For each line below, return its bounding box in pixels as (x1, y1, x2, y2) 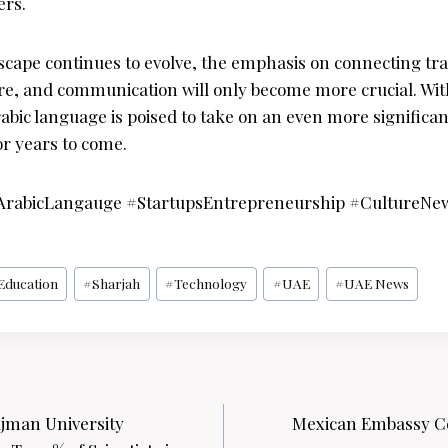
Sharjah (92, 274, 141, 293)
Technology (174, 274, 248, 293)
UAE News (343, 274, 409, 293)
